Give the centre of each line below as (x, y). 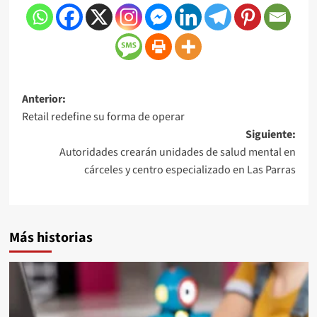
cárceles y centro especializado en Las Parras (190, 169)
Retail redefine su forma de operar (103, 116)
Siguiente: (270, 134)
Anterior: (44, 99)
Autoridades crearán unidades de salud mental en (177, 152)
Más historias (51, 237)
